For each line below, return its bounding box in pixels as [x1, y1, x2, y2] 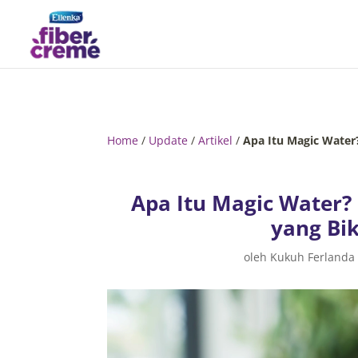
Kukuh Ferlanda [270, 249, 356, 265]
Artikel [198, 132, 233, 148]
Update [149, 132, 189, 148]
